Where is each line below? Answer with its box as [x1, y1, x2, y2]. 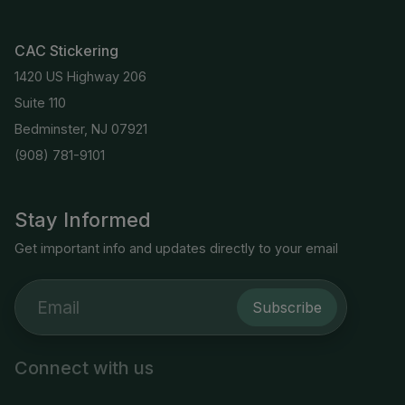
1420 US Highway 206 [14, 69, 146, 84]
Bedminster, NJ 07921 [14, 121, 147, 137]
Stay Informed [14, 208, 151, 231]
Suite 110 [14, 95, 66, 110]
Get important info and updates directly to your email [14, 240, 338, 256]
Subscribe [251, 297, 322, 316]
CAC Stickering [14, 42, 118, 60]
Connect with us [14, 357, 154, 379]
